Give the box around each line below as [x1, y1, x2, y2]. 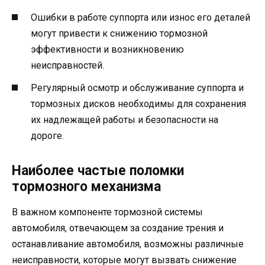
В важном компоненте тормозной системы [12, 206, 203, 218]
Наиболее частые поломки [12, 162, 184, 179]
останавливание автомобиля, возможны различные [12, 238, 244, 250]
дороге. [31, 130, 64, 141]
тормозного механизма [12, 178, 161, 195]
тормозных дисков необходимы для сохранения [31, 98, 246, 109]
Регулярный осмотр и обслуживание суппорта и [31, 82, 244, 93]
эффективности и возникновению [31, 43, 184, 55]
